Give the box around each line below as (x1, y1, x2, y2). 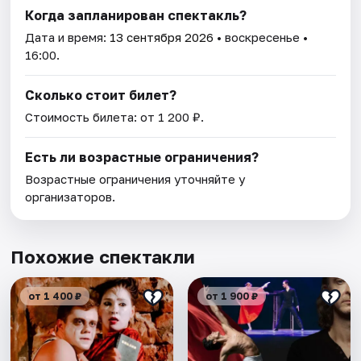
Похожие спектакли (10, 246, 196, 268)
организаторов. (25, 189, 116, 205)
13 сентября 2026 (110, 30, 214, 45)
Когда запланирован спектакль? (25, 7, 247, 24)
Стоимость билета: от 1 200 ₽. (25, 110, 205, 125)
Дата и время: (25, 30, 110, 45)
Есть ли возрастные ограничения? (25, 149, 259, 166)
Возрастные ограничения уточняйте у (25, 172, 246, 187)
